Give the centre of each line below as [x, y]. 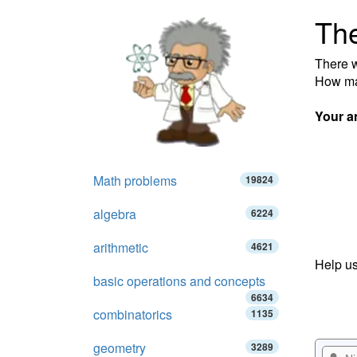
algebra [115, 214]
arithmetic [121, 247]
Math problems [135, 180]
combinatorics [133, 314]
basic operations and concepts [179, 281]
